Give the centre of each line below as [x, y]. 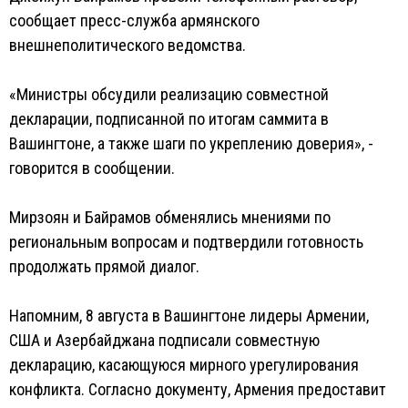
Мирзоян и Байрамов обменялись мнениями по [170, 217]
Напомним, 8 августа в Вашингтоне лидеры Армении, [189, 316]
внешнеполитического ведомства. [127, 45]
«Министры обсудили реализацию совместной [169, 94]
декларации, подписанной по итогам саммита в [169, 119]
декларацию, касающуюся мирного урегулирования [184, 365]
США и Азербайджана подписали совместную [164, 340]
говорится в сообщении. [92, 168]
